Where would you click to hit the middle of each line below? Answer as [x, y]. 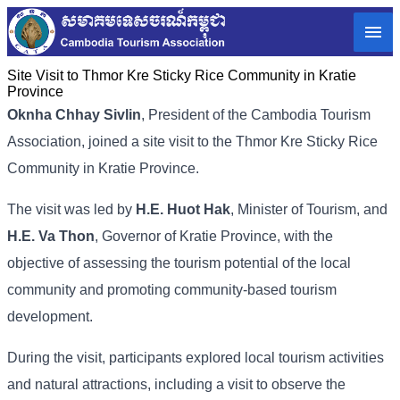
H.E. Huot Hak [183, 210]
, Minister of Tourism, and [309, 210]
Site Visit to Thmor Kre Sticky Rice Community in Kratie [182, 76]
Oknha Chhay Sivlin [74, 115]
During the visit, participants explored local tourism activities [196, 358]
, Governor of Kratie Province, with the [214, 237]
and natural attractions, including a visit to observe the [176, 385]
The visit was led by [71, 210]
